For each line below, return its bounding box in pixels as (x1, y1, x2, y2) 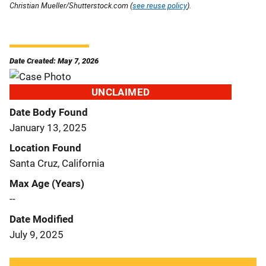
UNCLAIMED (91, 85, 150, 98)
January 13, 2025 (9, 121, 87, 134)
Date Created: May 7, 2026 (9, 56, 99, 65)
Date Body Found (9, 106, 88, 118)
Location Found (9, 141, 81, 154)
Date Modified (9, 213, 74, 225)
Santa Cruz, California (9, 157, 104, 169)
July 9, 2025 (9, 228, 64, 240)
